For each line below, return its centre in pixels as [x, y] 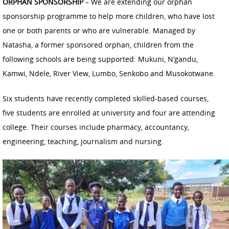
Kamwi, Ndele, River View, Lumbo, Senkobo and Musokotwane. [109, 74]
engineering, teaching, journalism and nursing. [83, 142]
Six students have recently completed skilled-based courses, [106, 99]
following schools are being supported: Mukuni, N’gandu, [100, 59]
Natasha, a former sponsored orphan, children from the [98, 45]
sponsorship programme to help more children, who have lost [109, 16]
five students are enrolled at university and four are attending [109, 113]
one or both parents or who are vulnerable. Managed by [99, 31]
